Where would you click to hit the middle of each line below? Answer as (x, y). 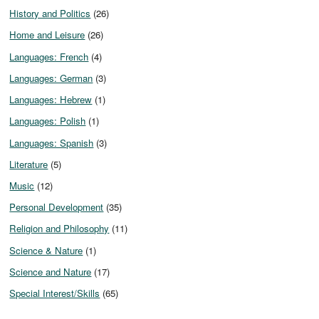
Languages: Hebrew (51, 100)
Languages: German (51, 78)
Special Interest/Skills (55, 293)
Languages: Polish (48, 121)
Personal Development (57, 207)
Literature (29, 164)
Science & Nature (46, 250)
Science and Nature (51, 271)
